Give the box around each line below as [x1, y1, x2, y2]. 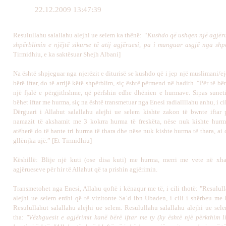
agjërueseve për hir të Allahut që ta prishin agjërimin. [13, 165, 157, 173]
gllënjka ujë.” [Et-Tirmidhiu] [13, 137, 92, 144]
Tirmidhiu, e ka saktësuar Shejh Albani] [13, 50, 121, 58]
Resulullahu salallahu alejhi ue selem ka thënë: [13, 31, 144, 39]
